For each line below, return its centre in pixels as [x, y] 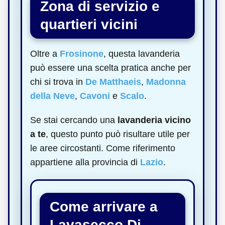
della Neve [52, 96]
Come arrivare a [104, 206]
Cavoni [95, 96]
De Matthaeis [113, 82]
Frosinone [82, 53]
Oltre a [45, 53]
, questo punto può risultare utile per [118, 134]
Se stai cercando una [74, 120]
